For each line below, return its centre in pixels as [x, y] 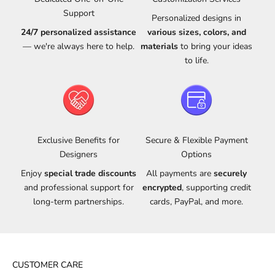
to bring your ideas [215, 46]
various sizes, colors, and [196, 32]
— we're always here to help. [79, 46]
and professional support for [79, 187]
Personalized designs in [196, 18]
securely [230, 173]
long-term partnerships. [79, 201]
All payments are [180, 173]
